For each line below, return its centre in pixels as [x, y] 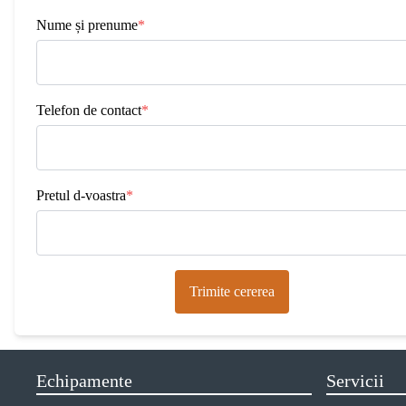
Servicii [355, 381]
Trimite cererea [232, 291]
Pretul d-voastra [81, 195]
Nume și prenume [87, 25]
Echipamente [84, 381]
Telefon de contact [89, 110]
